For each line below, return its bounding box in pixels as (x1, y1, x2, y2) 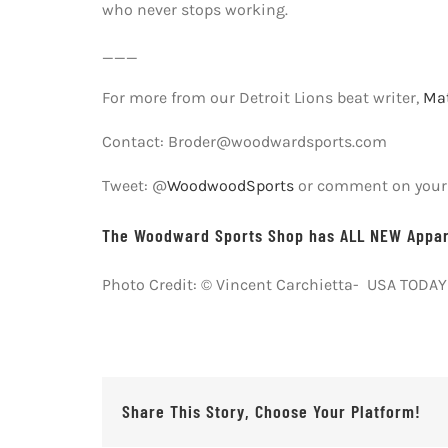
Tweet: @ (101, 176, 167, 195)
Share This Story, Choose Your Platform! (121, 400, 421, 423)
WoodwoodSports (166, 176, 294, 195)
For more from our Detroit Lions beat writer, (101, 88, 423, 107)
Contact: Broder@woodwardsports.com (101, 132, 387, 151)
